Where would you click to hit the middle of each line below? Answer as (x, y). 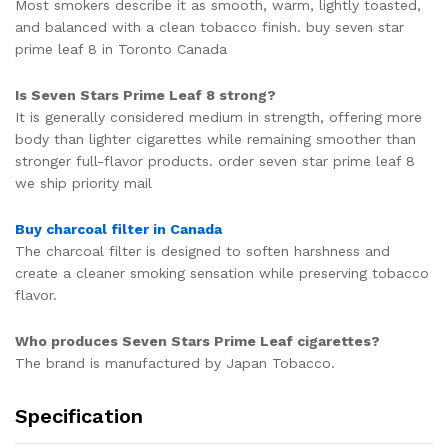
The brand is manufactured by (120, 362)
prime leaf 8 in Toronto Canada (121, 49)
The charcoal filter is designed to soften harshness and (202, 250)
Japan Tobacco (278, 362)
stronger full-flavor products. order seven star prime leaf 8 (215, 161)
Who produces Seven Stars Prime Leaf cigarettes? (197, 340)
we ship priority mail (83, 183)
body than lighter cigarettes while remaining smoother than (215, 139)
